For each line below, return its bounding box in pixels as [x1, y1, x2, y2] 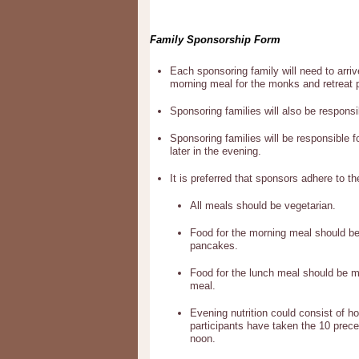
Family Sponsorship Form [150, 34, 284, 46]
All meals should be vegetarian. [190, 200, 336, 212]
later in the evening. [170, 145, 261, 157]
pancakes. [190, 240, 238, 252]
